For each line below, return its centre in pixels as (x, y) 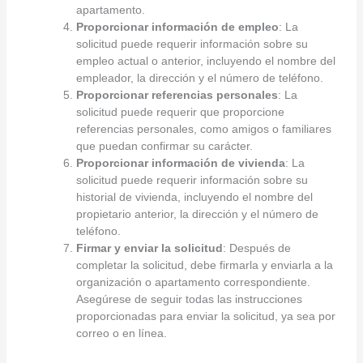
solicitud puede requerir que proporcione (180, 111)
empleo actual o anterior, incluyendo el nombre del (205, 60)
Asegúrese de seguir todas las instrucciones (189, 299)
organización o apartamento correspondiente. (193, 282)
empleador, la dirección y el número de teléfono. (199, 77)
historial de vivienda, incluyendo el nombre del (194, 196)
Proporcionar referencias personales (177, 94)
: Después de (256, 248)
